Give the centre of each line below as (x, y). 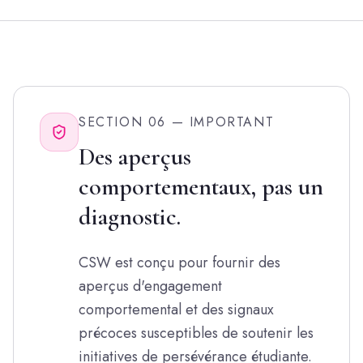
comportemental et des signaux (176, 310)
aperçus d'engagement (150, 286)
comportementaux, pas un (201, 187)
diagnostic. (130, 217)
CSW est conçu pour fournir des (179, 263)
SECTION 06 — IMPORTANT (177, 122)
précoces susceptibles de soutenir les (196, 333)
